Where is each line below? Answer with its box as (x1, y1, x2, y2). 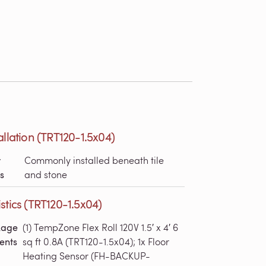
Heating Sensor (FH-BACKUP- (23, 249, 151, 262)
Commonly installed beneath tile (24, 154, 164, 166)
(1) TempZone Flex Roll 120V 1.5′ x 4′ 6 (23, 221, 179, 233)
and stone (24, 168, 68, 180)
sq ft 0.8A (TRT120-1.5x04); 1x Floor (23, 235, 170, 248)
